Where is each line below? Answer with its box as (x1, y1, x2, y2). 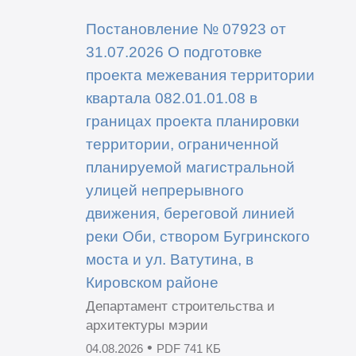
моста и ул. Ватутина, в (85, 250, 253, 268)
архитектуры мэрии (85, 317, 208, 333)
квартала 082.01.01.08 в (85, 88, 257, 106)
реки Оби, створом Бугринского (85, 226, 310, 245)
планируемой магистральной (85, 157, 295, 176)
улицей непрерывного (85, 180, 244, 199)
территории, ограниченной (85, 134, 279, 153)
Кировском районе (85, 273, 219, 291)
